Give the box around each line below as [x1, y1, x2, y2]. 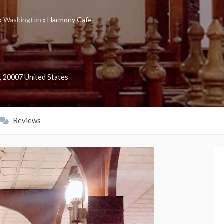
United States [24, 73, 68, 82]
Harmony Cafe [47, 15, 92, 24]
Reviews [11, 116, 41, 125]
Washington [3, 15, 41, 24]
